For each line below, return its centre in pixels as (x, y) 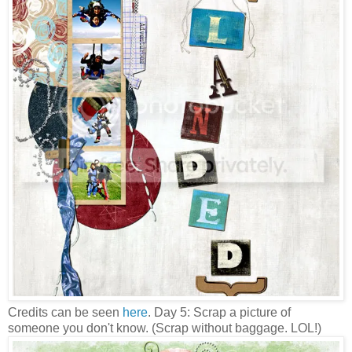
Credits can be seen (65, 313)
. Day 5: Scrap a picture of (219, 313)
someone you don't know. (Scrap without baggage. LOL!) (165, 328)
